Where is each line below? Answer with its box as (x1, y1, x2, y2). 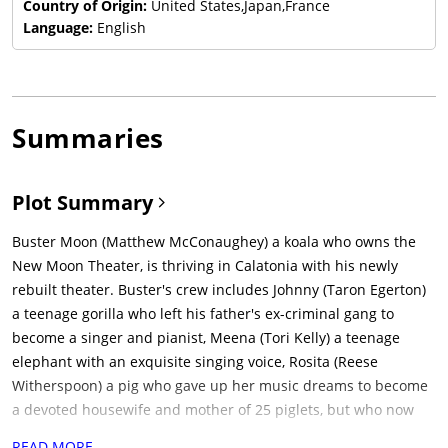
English (97, 18, 146, 38)
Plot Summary (12, 189, 158, 217)
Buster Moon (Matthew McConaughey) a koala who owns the (12, 232, 416, 252)
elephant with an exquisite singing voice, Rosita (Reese (12, 352, 378, 372)
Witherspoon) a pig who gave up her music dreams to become (12, 376, 428, 396)
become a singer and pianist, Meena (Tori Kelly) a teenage (12, 328, 400, 348)
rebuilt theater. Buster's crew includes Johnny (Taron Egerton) (12, 280, 426, 300)
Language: (23, 18, 97, 38)
